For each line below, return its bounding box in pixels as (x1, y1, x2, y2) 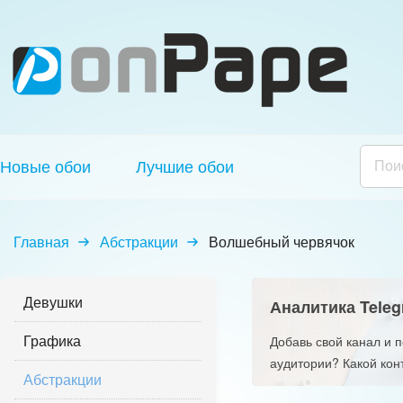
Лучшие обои (136, 156, 234, 177)
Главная (13, 232, 69, 251)
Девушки (23, 292, 83, 311)
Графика (23, 331, 81, 350)
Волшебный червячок (209, 232, 354, 251)
